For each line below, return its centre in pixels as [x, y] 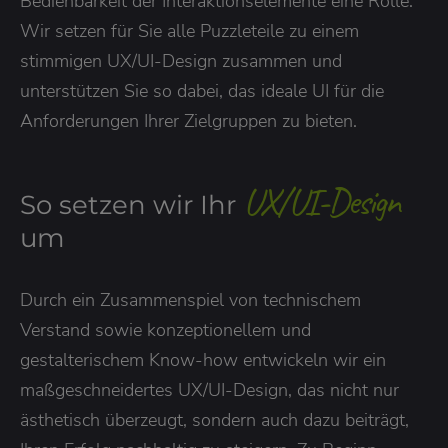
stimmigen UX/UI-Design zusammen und [181, 61]
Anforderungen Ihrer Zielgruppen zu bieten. [188, 121]
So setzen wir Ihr [131, 205]
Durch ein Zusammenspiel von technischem [190, 300]
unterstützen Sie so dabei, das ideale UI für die [202, 91]
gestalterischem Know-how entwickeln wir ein [203, 360]
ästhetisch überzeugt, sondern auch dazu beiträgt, [214, 420]
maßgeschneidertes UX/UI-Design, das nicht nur [209, 390]
